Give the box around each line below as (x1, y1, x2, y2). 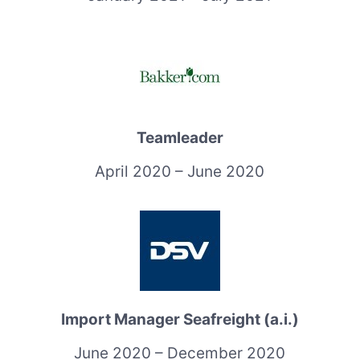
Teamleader (136, 128, 223, 147)
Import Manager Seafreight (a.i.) (60, 309, 299, 329)
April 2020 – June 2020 (95, 162, 265, 181)
